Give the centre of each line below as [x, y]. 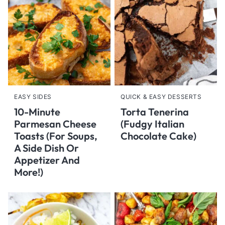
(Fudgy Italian [152, 124]
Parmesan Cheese [55, 124]
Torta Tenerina [155, 112]
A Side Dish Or [46, 148]
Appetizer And [47, 160]
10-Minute [37, 112]
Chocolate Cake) [158, 136]
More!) [29, 172]
